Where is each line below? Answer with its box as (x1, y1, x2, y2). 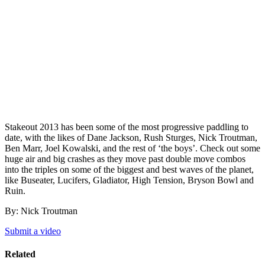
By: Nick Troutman (5, 205, 77, 216)
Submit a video (5, 225, 61, 236)
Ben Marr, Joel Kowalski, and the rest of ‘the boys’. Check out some (5, 143, 260, 153)
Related (5, 249, 35, 260)
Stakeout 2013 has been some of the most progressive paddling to (5, 121, 248, 132)
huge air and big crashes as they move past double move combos (5, 153, 245, 164)
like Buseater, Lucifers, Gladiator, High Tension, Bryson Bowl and (5, 174, 254, 185)
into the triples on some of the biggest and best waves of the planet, (5, 164, 254, 174)
